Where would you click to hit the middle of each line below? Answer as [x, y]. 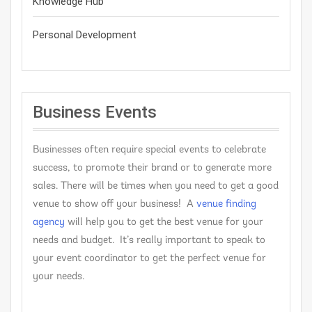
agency [49, 223]
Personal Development [85, 35]
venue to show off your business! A [115, 205]
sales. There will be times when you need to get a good [156, 187]
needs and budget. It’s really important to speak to [149, 241]
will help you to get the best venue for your [164, 223]
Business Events [95, 112]
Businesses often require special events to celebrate [149, 150]
